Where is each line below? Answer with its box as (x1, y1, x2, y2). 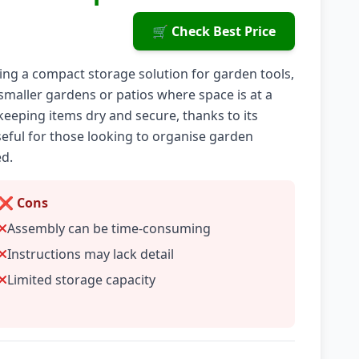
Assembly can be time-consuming (7, 220, 212, 237)
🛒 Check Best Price (151, 22, 276, 40)
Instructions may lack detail (7, 245, 175, 263)
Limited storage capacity (7, 271, 156, 288)
